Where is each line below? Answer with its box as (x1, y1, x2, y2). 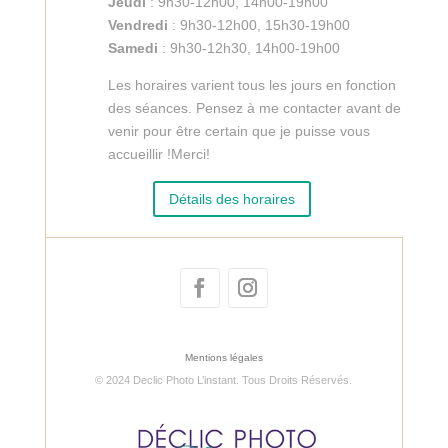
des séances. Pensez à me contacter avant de (107, 100, 401, 117)
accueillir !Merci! (107, 146, 210, 163)
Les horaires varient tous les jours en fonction (107, 77, 396, 94)
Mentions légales (184, 351, 263, 363)
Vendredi (107, 17, 168, 34)
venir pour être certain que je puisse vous (107, 123, 370, 140)
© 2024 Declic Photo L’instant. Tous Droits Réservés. (95, 373, 353, 386)
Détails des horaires (168, 190, 295, 207)
